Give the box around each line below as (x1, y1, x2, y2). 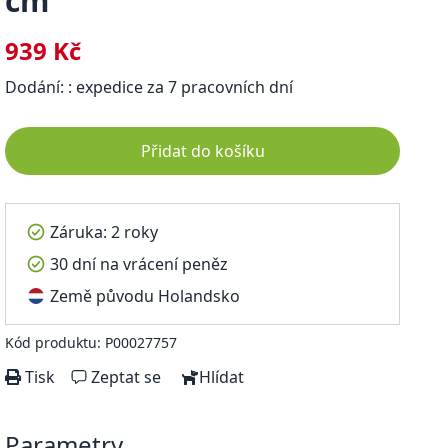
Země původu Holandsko (50, 285, 241, 307)
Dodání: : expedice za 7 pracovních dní (5, 76, 294, 98)
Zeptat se (91, 366, 162, 388)
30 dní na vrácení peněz (50, 253, 229, 275)
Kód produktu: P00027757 (5, 333, 178, 352)
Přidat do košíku (140, 140, 265, 162)
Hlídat (199, 366, 245, 388)
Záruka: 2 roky (50, 221, 159, 243)
